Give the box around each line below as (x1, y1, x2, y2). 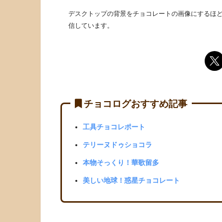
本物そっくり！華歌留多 (82, 158, 159, 166)
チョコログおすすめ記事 (84, 98, 187, 109)
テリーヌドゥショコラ (82, 140, 152, 149)
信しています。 (68, 21, 113, 29)
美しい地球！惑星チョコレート (82, 176, 180, 184)
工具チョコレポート (82, 122, 145, 131)
